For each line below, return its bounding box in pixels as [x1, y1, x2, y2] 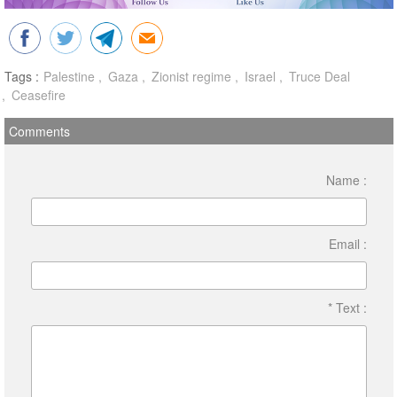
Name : [325, 171, 367, 189]
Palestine [43, 67, 95, 85]
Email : [328, 235, 367, 253]
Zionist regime [147, 67, 231, 85]
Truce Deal [284, 67, 350, 85]
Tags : [4, 67, 39, 85]
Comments [8, 122, 70, 140]
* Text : [327, 299, 367, 316]
